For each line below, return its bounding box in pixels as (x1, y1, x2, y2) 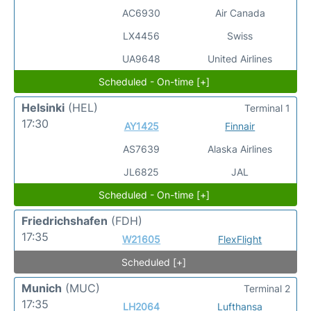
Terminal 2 (244, 282, 290, 294)
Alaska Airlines (208, 142, 273, 155)
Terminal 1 (244, 101, 290, 114)
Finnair (225, 119, 255, 132)
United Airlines (208, 52, 273, 65)
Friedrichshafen (22, 213, 108, 228)
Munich (22, 280, 62, 295)
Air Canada (215, 6, 265, 19)
